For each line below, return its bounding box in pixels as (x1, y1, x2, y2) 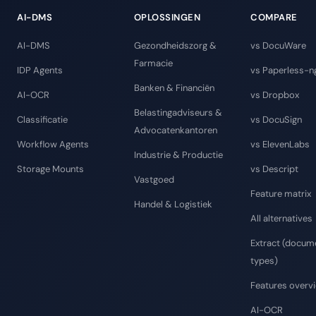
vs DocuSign (250, 114, 302, 126)
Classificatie (17, 114, 68, 126)
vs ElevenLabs (250, 138, 310, 151)
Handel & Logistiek (133, 198, 212, 211)
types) (250, 255, 278, 267)
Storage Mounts (17, 163, 84, 176)
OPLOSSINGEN (133, 11, 200, 24)
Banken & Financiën (133, 82, 214, 95)
